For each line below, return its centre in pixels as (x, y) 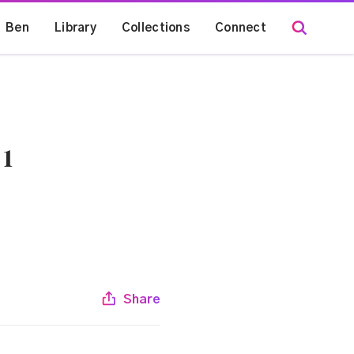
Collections (156, 28)
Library (75, 28)
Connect (241, 28)
